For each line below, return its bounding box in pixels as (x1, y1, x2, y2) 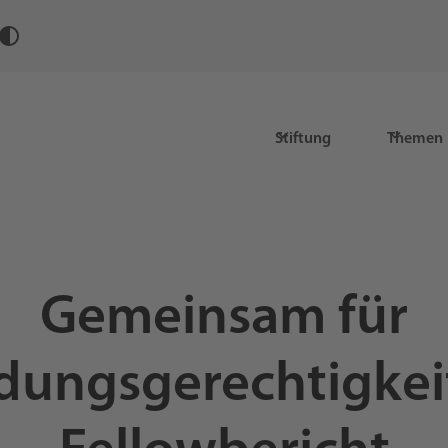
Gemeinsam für (40, 291, 408, 348)
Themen (386, 131, 443, 148)
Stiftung (274, 131, 331, 148)
